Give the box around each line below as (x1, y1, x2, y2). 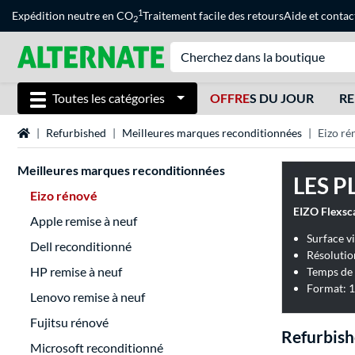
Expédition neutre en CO (12, 9, 133, 22)
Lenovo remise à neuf (30, 289, 145, 305)
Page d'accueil (17, 125, 86, 139)
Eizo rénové (30, 188, 97, 204)
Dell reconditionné (30, 239, 132, 254)
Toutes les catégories (52, 90, 165, 105)
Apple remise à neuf (30, 213, 137, 229)
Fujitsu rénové (30, 315, 109, 330)
